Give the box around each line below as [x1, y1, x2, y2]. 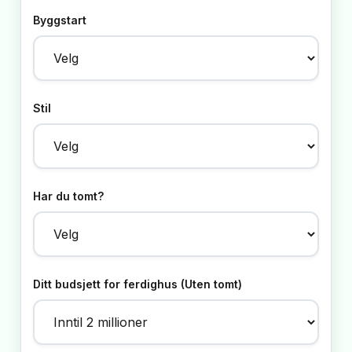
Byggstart [33, 13, 86, 27]
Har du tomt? [33, 189, 104, 203]
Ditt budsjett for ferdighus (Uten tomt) [33, 277, 242, 291]
